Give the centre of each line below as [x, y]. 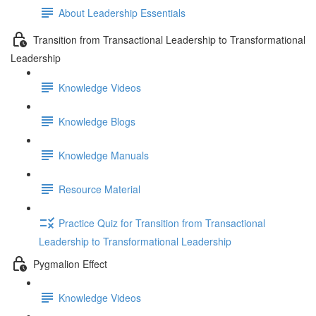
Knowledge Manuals [104, 155]
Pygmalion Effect [70, 263]
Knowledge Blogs [97, 121]
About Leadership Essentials [122, 12]
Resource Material [99, 189]
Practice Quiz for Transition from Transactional [162, 223]
